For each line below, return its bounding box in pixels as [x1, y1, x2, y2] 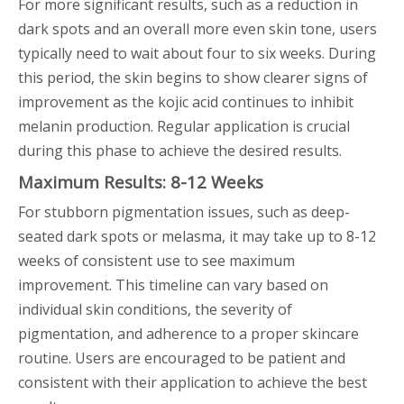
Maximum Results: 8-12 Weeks [18, 170, 263, 193]
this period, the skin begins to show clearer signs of [18, 68, 368, 87]
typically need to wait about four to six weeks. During [18, 43, 376, 63]
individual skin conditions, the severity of [18, 299, 292, 319]
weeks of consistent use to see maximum [18, 251, 295, 271]
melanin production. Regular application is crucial [18, 116, 350, 136]
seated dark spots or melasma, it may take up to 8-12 [18, 226, 376, 246]
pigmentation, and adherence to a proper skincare [18, 324, 359, 344]
